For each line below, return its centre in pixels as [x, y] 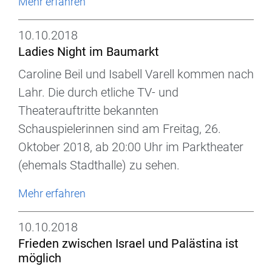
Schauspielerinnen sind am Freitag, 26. [120, 129]
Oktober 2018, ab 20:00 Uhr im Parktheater [131, 147]
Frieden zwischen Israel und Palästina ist [128, 244]
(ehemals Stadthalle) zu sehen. [99, 165]
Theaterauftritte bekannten [88, 111]
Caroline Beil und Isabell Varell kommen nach [136, 74]
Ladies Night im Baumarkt [89, 52]
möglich [40, 258]
